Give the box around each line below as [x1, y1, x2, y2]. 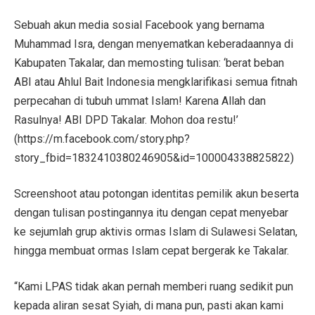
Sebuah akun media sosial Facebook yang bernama [14, 18, 264, 32]
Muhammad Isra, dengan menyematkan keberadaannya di [14, 37, 293, 51]
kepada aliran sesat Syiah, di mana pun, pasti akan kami [14, 298, 283, 312]
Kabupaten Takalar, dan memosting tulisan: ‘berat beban [14, 56, 284, 70]
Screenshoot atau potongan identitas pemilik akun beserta [14, 186, 299, 200]
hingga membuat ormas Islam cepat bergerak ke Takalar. [14, 243, 289, 257]
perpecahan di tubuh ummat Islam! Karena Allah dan [14, 94, 266, 108]
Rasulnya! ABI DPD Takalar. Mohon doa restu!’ [14, 112, 238, 127]
